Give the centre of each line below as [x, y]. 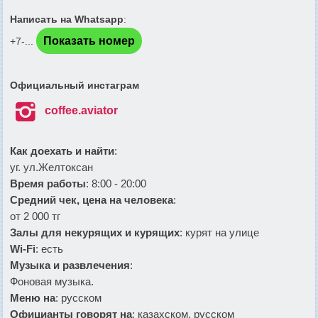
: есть [49, 248]
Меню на [33, 297]
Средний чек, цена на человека [92, 199]
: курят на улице [219, 232]
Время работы [48, 183]
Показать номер [89, 40]
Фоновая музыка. [52, 281]
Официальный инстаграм [75, 85]
